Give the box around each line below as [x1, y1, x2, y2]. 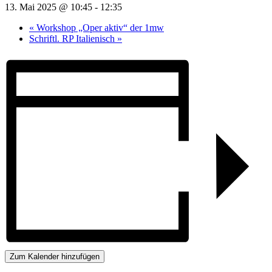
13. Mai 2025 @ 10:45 [5, 1, 92, 12]
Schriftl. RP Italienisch [29, 33, 117, 44]
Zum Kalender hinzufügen [10, 252, 100, 262]
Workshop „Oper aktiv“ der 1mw [34, 22, 164, 33]
